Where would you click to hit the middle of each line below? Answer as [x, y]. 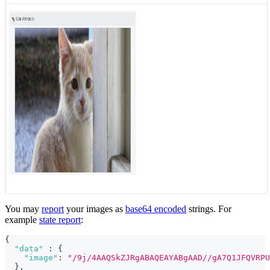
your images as [95, 209]
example [22, 220]
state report [60, 220]
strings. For [209, 209]
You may [23, 209]
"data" [29, 249]
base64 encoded [156, 209]
